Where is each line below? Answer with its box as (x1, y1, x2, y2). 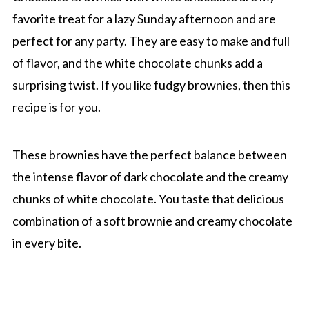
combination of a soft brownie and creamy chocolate (12, 212, 292, 228)
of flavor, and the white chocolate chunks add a (12, 54, 263, 70)
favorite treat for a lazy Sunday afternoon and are (12, 10, 276, 26)
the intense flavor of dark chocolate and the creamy (12, 168, 288, 184)
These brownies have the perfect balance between (12, 146, 287, 162)
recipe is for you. (12, 99, 101, 114)
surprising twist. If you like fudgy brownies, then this (12, 77, 290, 92)
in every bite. (12, 235, 81, 250)
